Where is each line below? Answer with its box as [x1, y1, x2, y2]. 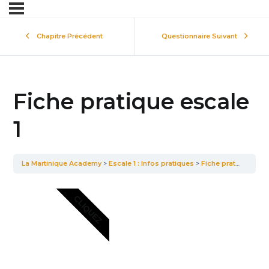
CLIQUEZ [71, 193, 104, 226]
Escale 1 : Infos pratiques [108, 159, 196, 168]
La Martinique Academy [21, 159, 103, 168]
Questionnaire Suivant [161, 32, 237, 41]
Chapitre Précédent [37, 32, 103, 41]
